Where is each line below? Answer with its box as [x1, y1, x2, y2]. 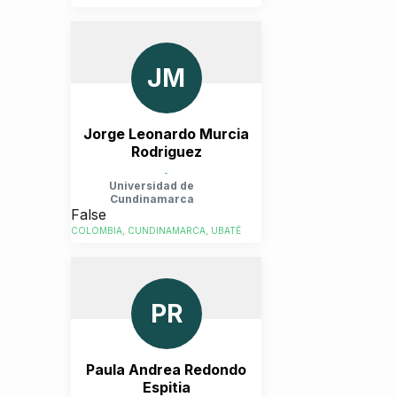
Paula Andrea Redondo [86, 361, 246, 378]
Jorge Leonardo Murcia [83, 125, 249, 143]
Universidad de [109, 178, 194, 192]
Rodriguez [130, 143, 202, 160]
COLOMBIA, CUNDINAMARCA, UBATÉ [71, 225, 241, 237]
